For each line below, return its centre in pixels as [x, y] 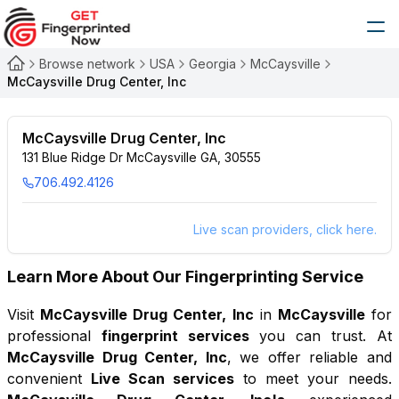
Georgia [212, 64]
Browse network [87, 64]
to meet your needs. [313, 379]
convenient [45, 379]
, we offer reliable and [309, 357]
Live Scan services [163, 379]
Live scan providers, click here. [285, 229]
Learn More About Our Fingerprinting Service [185, 277]
